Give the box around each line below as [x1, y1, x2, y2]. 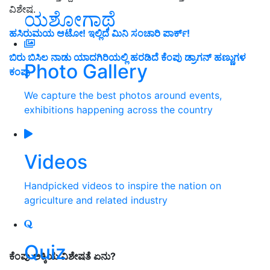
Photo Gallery [24, 59, 148, 83]
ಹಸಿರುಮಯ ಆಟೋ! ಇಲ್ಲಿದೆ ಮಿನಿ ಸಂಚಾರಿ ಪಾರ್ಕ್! [9, 27, 190, 39]
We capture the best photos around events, [24, 89, 222, 101]
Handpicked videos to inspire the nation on [24, 179, 221, 192]
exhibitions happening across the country [24, 103, 213, 116]
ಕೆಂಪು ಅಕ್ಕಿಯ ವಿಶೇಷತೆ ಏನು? [9, 250, 116, 262]
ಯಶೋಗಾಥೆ [24, 7, 116, 31]
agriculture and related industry [24, 193, 168, 206]
